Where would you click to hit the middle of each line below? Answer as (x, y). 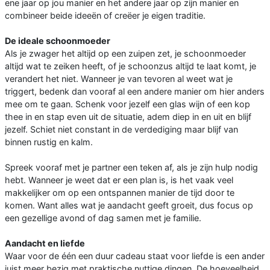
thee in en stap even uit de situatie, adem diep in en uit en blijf (128, 116)
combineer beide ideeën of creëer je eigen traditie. (105, 15)
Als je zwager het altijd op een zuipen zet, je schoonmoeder (125, 53)
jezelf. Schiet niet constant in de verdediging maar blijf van (121, 129)
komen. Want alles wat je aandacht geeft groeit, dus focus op (129, 205)
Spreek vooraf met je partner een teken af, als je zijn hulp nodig (131, 167)
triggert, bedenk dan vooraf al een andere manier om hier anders (135, 91)
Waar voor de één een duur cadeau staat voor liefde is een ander (135, 256)
